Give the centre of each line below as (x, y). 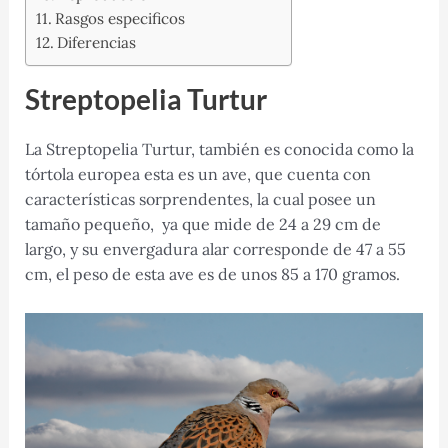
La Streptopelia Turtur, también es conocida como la (219, 149)
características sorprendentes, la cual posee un (200, 199)
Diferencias (96, 43)
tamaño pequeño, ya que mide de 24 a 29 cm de (202, 224)
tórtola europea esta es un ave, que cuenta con (197, 174)
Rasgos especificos (119, 19)
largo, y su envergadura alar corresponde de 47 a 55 (215, 249)
